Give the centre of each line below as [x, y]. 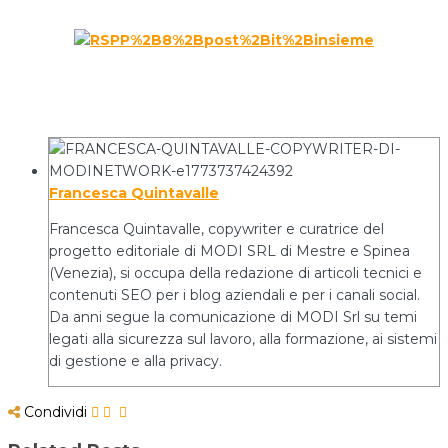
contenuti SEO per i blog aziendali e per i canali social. [234, 295]
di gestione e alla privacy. [135, 361]
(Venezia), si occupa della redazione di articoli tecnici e [235, 273]
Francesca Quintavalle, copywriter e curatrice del [216, 229]
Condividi [55, 412]
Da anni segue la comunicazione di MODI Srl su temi [233, 317]
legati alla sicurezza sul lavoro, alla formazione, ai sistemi [243, 339]
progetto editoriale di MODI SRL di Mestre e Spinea [229, 251]
